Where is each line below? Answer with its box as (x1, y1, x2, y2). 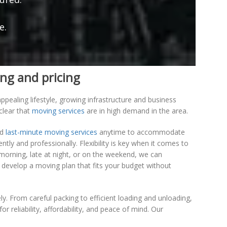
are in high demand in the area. (85, 106, 188, 116)
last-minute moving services (6, 127, 97, 137)
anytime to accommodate (97, 127, 185, 137)
